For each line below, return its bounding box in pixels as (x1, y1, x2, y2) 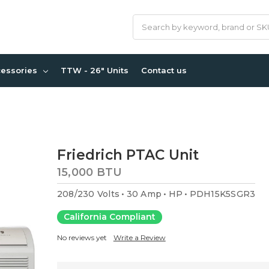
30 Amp (126, 188, 162, 199)
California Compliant (63, 211, 156, 223)
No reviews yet (56, 232, 107, 242)
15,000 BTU (56, 165, 122, 179)
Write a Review (113, 232, 166, 242)
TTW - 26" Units (61, 65, 128, 75)
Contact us (141, 65, 187, 75)
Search (133, 15, 162, 26)
